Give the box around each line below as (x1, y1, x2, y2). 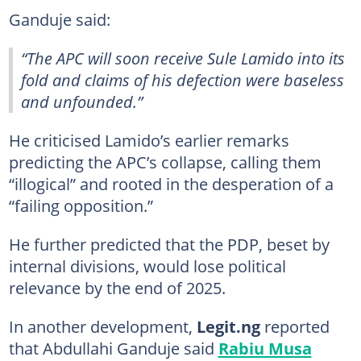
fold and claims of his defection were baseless (21, 68, 344, 91)
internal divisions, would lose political (8, 255, 286, 277)
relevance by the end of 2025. (8, 276, 226, 299)
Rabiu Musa (218, 337, 312, 359)
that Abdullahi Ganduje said (8, 337, 218, 359)
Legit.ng (196, 315, 260, 338)
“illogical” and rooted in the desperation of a (8, 172, 334, 195)
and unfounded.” (21, 90, 143, 113)
